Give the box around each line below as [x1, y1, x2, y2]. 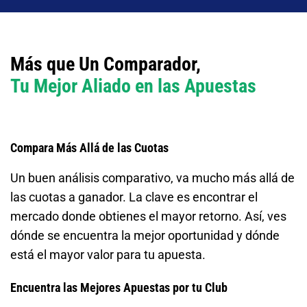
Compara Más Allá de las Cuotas [10, 140, 169, 156]
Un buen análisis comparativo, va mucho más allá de [10, 171, 295, 186]
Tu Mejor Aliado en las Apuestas [10, 75, 256, 98]
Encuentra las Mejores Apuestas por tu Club [10, 280, 228, 295]
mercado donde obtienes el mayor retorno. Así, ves [10, 209, 286, 224]
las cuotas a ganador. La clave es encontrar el [10, 190, 258, 205]
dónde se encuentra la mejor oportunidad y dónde [10, 228, 280, 243]
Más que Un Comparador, [10, 53, 201, 76]
